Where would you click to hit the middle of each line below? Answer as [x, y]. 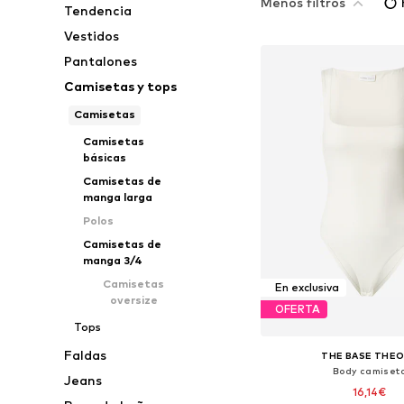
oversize [133, 300]
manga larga [117, 197]
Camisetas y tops [121, 86]
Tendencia [98, 10]
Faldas [86, 355]
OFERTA [297, 309]
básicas [104, 157]
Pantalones [101, 61]
